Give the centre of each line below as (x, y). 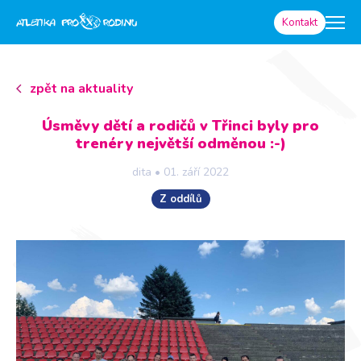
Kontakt (300, 22)
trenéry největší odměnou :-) (180, 143)
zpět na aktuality (81, 89)
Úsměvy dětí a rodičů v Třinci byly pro (180, 126)
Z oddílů (180, 199)
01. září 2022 (196, 172)
